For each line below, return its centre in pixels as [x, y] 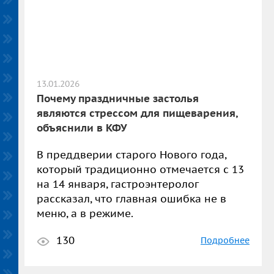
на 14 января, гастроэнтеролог [117, 184]
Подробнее [225, 240]
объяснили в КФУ [82, 128]
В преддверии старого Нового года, [131, 155]
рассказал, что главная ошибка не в [131, 199]
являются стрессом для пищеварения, [137, 113]
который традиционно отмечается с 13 [140, 169]
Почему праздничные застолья [118, 98]
